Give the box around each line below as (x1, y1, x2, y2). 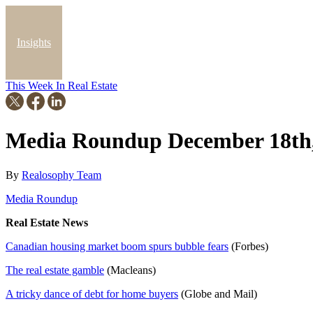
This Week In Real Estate (6, 80, 117, 92)
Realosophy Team (22, 168, 101, 181)
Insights (17, 36, 51, 48)
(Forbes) (228, 240, 268, 252)
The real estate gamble (6, 263, 104, 276)
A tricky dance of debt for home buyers (6, 287, 178, 300)
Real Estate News (6, 216, 88, 228)
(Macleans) (104, 263, 156, 276)
